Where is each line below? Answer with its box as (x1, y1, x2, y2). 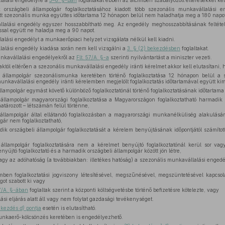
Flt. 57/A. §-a (76, 54, 109, 60)
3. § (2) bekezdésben (127, 45, 180, 51)
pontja (24, 205, 41, 211)
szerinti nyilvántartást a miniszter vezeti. (108, 54, 212, 60)
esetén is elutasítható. (41, 205, 96, 211)
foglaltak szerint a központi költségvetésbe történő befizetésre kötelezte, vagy (28, 187, 219, 193)
